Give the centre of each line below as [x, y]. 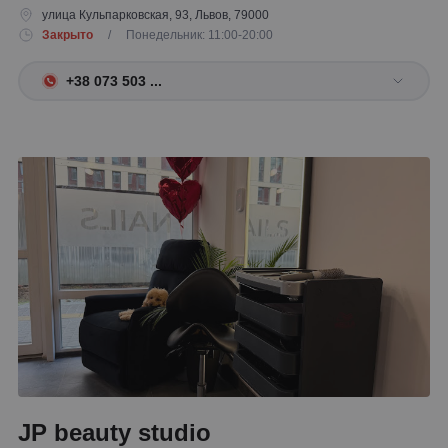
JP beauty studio [114, 432]
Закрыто [67, 35]
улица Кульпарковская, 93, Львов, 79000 [155, 15]
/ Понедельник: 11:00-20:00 [184, 35]
